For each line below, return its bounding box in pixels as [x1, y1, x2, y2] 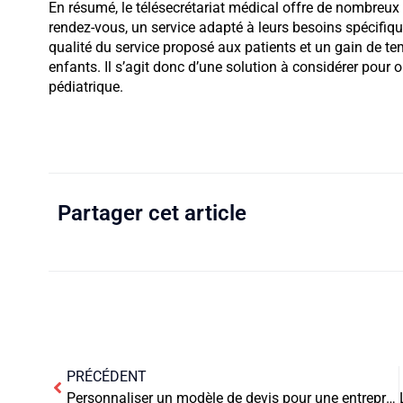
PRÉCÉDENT [66, 368, 147, 386]
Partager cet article [57, 201, 246, 227]
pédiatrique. [48, 77, 123, 95]
